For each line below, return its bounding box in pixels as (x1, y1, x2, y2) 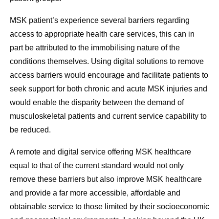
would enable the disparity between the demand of (10, 98, 184, 107)
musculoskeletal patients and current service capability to (10, 112, 207, 121)
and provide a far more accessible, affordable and (10, 189, 180, 197)
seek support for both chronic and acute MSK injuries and (10, 85, 207, 93)
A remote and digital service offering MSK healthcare (10, 148, 191, 156)
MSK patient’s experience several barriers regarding (10, 16, 190, 25)
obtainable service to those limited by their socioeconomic (10, 202, 209, 211)
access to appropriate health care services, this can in (10, 30, 195, 39)
